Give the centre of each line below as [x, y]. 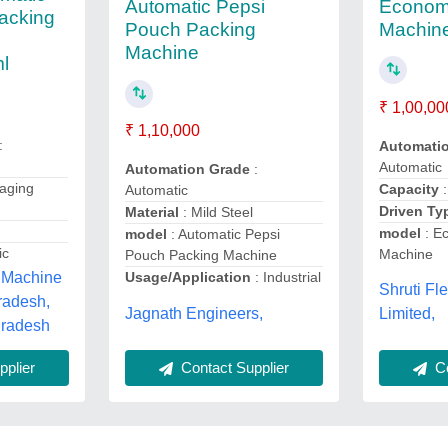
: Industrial [285, 277]
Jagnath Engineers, [193, 314]
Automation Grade [187, 169]
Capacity [411, 188]
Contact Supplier [232, 367]
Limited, [407, 314]
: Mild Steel [215, 212]
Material [151, 212]
